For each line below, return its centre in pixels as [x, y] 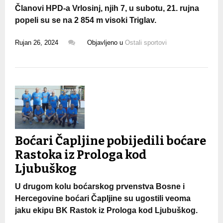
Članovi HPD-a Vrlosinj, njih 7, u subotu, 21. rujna [107, 8]
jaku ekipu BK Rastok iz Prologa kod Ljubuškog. [106, 210]
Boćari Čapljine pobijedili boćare [111, 141]
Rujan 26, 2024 [37, 42]
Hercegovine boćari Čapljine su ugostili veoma [103, 198]
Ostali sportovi [146, 42]
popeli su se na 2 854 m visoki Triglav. [86, 20]
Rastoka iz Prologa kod [81, 155]
